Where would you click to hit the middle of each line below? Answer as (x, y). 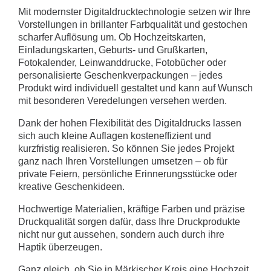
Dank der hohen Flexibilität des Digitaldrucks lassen (130, 123)
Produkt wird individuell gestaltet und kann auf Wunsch (135, 88)
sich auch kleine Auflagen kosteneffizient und (115, 136)
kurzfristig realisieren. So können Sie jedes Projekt (126, 149)
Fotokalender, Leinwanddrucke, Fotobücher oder (122, 63)
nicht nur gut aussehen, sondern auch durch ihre (121, 235)
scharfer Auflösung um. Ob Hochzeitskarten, (112, 38)
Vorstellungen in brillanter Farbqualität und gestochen (133, 25)
